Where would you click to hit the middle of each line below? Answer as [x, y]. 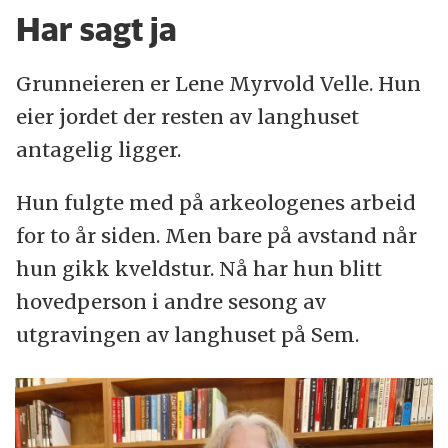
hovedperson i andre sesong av [170, 301]
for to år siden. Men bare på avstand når [216, 235]
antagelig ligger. [98, 149]
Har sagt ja [96, 29]
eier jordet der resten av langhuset [187, 116]
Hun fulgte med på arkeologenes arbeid [215, 202]
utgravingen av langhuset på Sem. [187, 334]
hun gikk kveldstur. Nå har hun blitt [198, 268]
